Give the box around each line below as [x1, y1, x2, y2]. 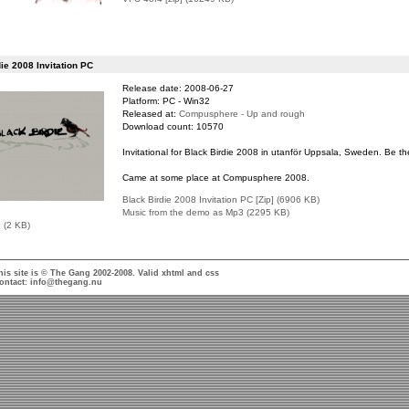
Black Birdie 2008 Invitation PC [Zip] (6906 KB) [121, 194, 320, 204]
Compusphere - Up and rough [178, 109, 305, 119]
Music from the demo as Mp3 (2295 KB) [121, 207, 289, 217]
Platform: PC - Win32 [121, 96, 210, 106]
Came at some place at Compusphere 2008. [121, 173, 309, 183]
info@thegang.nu [29, 278, 102, 287]
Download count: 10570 [121, 121, 224, 131]
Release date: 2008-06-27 [121, 83, 234, 93]
